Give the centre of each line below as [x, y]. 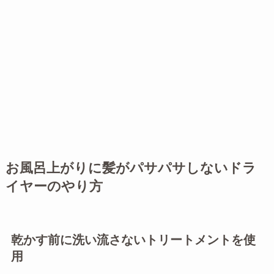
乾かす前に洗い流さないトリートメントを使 [133, 240]
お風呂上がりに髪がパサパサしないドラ [131, 168]
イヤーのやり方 [54, 186]
